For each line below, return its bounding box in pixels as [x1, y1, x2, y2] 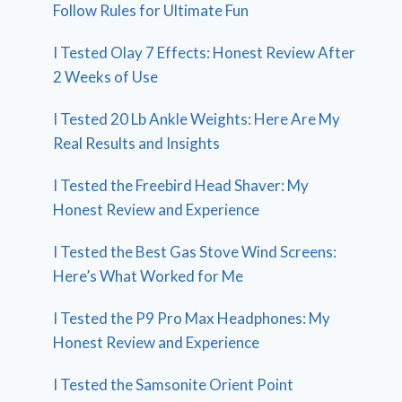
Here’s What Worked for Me [53, 266, 244, 285]
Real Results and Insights [53, 133, 221, 153]
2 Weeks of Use [53, 66, 159, 86]
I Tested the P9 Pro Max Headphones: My [53, 308, 331, 328]
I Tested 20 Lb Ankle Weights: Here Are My [53, 109, 341, 128]
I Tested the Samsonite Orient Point [53, 374, 294, 394]
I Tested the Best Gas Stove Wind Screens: [53, 241, 337, 261]
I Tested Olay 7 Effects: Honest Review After [53, 42, 356, 62]
